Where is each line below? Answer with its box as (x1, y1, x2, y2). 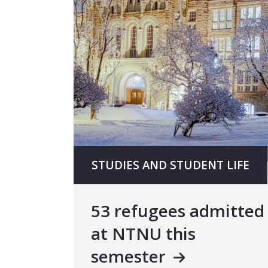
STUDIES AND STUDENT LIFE (92, 157, 250, 173)
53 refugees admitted (91, 199, 265, 222)
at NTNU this (91, 221, 196, 245)
